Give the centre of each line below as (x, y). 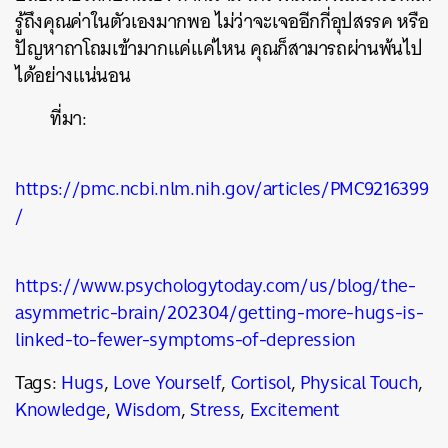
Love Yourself (167, 382)
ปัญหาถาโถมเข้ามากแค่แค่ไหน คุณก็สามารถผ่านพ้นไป (219, 48)
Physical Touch (359, 382)
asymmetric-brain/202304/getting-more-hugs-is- (219, 312)
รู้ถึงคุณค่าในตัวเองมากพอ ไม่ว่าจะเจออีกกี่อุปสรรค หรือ (222, 21)
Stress (215, 409)
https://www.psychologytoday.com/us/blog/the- (215, 285)
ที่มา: (68, 118)
